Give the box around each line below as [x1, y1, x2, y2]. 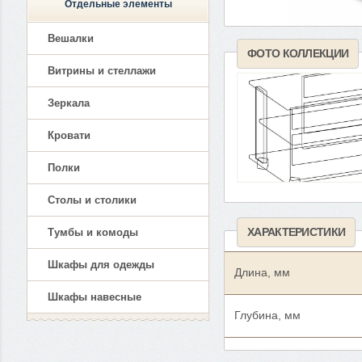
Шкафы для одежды [48, 259, 154, 271]
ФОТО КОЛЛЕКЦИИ [247, 46, 349, 60]
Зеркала [48, 97, 90, 109]
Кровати [48, 129, 90, 141]
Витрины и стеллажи [48, 65, 156, 77]
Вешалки [48, 32, 94, 44]
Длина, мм [234, 266, 290, 280]
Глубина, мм [234, 309, 301, 322]
